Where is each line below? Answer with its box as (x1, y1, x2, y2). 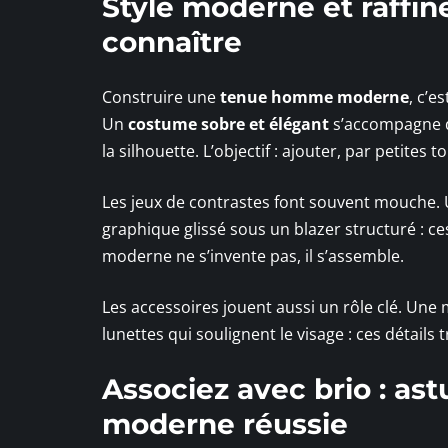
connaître (102, 25, 242, 60)
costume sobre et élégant (128, 113, 329, 136)
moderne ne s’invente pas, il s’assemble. (102, 245, 404, 268)
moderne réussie (102, 407, 348, 442)
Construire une (102, 86, 220, 109)
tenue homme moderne (220, 86, 409, 109)
